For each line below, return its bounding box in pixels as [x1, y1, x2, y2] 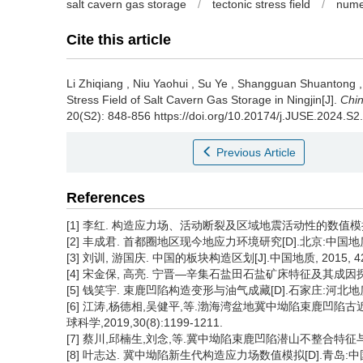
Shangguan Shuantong [237, 77, 356, 90]
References [66, 190, 145, 206]
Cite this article [66, 32, 171, 48]
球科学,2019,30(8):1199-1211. [66, 316, 223, 329]
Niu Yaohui [133, 77, 188, 90]
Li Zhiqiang [66, 77, 123, 90]
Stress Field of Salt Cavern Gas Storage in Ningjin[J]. [66, 93, 340, 106]
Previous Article [216, 146, 297, 159]
